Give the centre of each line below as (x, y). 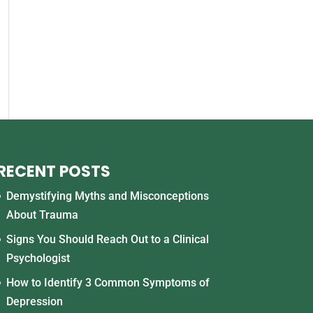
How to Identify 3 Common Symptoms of (108, 283)
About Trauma (42, 215)
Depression (34, 301)
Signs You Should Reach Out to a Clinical (107, 239)
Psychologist (38, 258)
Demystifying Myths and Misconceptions (107, 196)
